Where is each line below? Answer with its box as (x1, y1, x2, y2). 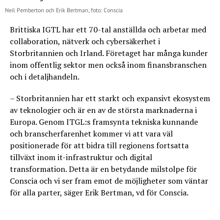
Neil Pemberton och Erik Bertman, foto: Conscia (5, 6, 123, 14)
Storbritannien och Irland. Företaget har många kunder (10, 48, 208, 58)
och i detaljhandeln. (10, 71, 80, 82)
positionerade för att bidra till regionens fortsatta (10, 140, 189, 151)
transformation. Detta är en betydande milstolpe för (10, 164, 197, 174)
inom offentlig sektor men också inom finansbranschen (10, 59, 207, 70)
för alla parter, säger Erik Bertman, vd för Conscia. (10, 187, 189, 198)
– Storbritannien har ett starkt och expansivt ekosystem (10, 93, 210, 104)
